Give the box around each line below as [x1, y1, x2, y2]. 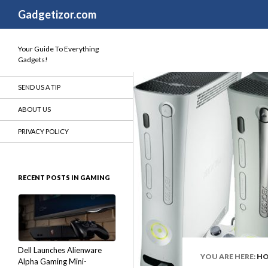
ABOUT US [18, 105, 51, 113]
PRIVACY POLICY [18, 127, 69, 135]
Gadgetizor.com [18, 8, 96, 21]
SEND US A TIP [18, 83, 60, 91]
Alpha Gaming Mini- [18, 257, 87, 266]
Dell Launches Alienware [18, 245, 102, 255]
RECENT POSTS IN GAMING [18, 173, 110, 181]
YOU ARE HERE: [200, 252, 257, 261]
